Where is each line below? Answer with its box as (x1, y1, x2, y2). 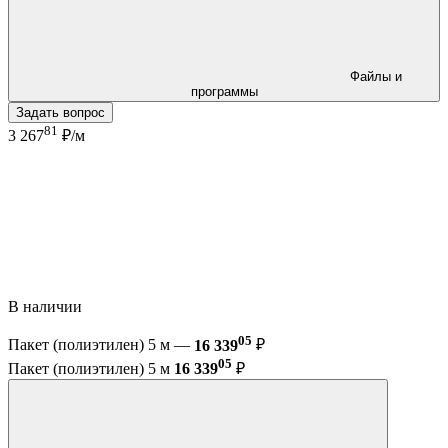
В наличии (8, 298, 86, 316)
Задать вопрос (16, 104, 105, 120)
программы (190, 83, 258, 99)
